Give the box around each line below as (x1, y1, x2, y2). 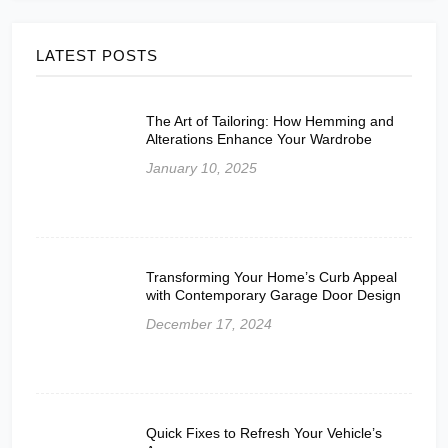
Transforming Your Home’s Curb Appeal (146, 268, 397, 285)
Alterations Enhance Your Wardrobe (146, 130, 372, 147)
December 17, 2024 (146, 315, 272, 332)
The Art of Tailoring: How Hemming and (146, 112, 394, 129)
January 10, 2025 (146, 159, 257, 176)
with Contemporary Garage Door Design (146, 286, 401, 303)
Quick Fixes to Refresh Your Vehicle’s (146, 424, 382, 441)
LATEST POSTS (36, 46, 158, 64)
